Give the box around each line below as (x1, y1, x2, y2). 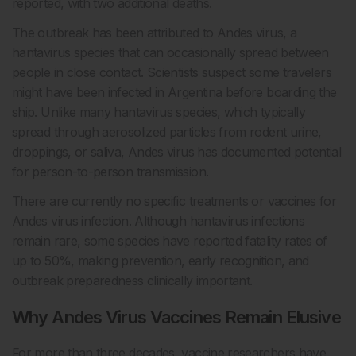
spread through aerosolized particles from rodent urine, (12, 124, 322, 141)
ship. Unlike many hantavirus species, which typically (12, 104, 306, 121)
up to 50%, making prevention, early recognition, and (12, 253, 309, 269)
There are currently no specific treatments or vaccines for (12, 193, 336, 210)
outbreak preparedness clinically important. (12, 273, 253, 289)
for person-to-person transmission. (12, 164, 209, 180)
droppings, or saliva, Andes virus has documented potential (12, 144, 341, 161)
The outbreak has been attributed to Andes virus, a (12, 25, 296, 41)
